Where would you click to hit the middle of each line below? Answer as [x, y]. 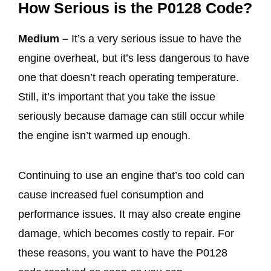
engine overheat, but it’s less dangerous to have [134, 58]
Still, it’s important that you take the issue [117, 97]
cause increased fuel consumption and [111, 195]
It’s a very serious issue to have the [156, 39]
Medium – [45, 39]
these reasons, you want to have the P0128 [123, 253]
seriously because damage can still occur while [131, 116]
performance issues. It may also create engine [129, 214]
